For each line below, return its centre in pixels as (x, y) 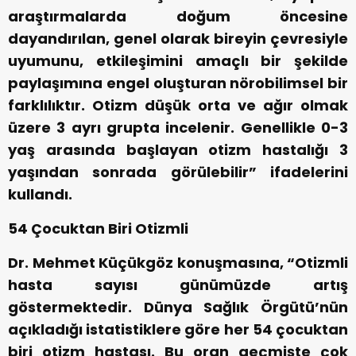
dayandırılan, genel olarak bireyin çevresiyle (178, 39)
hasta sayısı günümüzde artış (178, 285)
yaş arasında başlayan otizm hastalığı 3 (178, 150)
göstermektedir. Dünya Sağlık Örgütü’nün (178, 308)
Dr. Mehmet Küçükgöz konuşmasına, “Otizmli (178, 263)
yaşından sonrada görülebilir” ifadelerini (178, 172)
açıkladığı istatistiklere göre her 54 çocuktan (178, 330)
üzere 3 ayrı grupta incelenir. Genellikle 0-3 (178, 128)
